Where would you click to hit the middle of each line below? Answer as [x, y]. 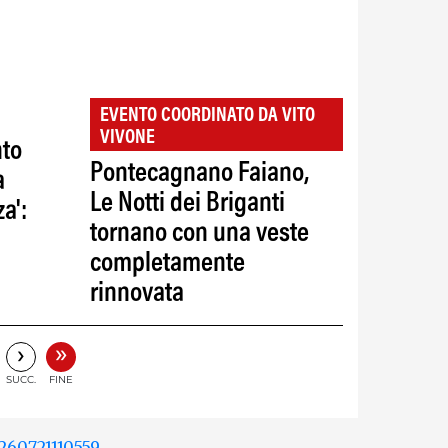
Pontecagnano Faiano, [199, 173]
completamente [167, 263]
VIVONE [127, 137]
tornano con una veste [199, 233]
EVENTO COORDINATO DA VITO [207, 115]
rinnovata [136, 293]
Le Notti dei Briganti [187, 203]
